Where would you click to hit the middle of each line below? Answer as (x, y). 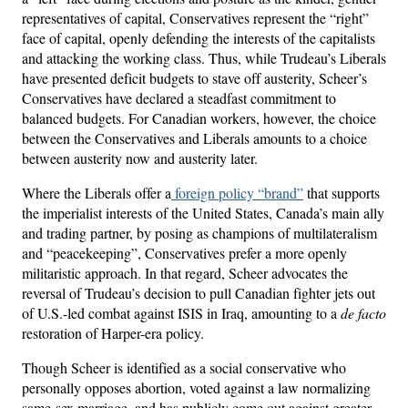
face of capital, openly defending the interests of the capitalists (199, 37)
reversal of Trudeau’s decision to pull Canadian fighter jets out (199, 292)
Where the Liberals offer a (97, 192)
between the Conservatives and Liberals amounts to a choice (194, 138)
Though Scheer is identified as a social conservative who (184, 367)
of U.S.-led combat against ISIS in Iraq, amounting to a (181, 312)
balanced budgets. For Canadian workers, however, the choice (199, 117)
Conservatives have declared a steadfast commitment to (179, 97)
